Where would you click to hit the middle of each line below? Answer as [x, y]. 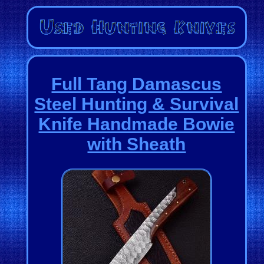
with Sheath [137, 144]
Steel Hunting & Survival [137, 104]
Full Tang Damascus [137, 84]
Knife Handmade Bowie [137, 124]
